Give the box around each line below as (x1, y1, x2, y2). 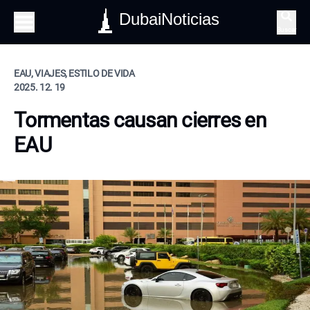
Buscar (276, 25, 296, 33)
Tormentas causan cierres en (14, 108, 266, 132)
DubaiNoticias (119, 10, 220, 28)
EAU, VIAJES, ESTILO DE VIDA (14, 68, 135, 79)
